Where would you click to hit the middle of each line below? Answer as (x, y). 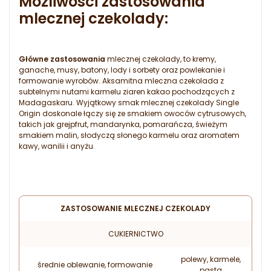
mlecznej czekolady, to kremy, (161, 59)
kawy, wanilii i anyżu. (57, 146)
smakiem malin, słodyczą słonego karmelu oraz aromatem (129, 135)
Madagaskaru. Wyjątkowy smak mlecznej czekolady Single (129, 103)
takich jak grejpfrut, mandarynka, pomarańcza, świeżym (123, 125)
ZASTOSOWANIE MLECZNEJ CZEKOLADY (135, 209)
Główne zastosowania (62, 59)
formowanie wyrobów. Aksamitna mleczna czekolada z (121, 81)
